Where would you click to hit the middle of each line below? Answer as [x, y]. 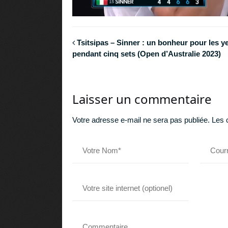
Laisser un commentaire [142, 99]
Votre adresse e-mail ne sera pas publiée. [141, 120]
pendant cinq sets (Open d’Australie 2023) [147, 54]
